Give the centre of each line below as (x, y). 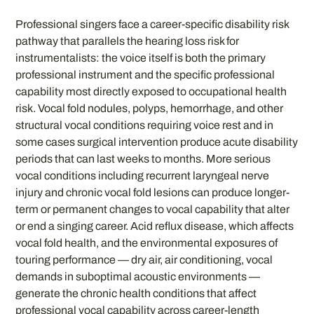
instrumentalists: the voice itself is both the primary (141, 58)
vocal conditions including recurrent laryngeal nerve (143, 176)
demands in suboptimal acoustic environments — (138, 277)
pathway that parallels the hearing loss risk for (128, 41)
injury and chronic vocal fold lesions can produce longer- (153, 193)
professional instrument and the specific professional (145, 75)
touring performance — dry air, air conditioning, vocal (144, 260)
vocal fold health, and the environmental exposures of (147, 243)
